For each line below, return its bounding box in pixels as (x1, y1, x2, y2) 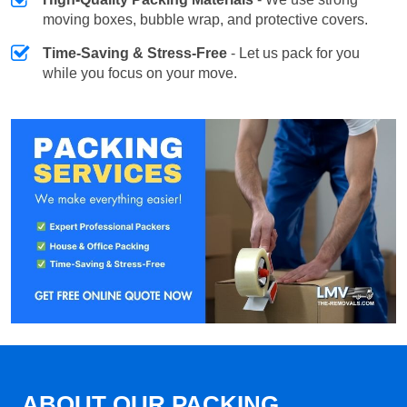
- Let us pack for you (227, 45, 360, 61)
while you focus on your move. (43, 65, 237, 81)
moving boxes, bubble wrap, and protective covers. (43, 11, 368, 27)
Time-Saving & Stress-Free (43, 45, 227, 61)
